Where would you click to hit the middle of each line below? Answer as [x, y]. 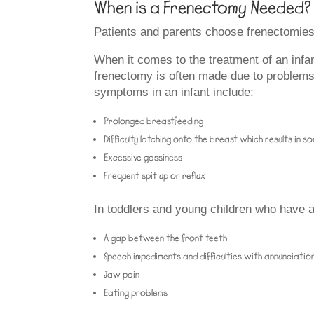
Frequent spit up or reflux [155, 175]
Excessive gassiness [143, 157]
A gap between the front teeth [166, 238]
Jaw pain [122, 274]
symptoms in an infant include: [174, 92]
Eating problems [136, 292]
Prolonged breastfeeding [154, 121]
